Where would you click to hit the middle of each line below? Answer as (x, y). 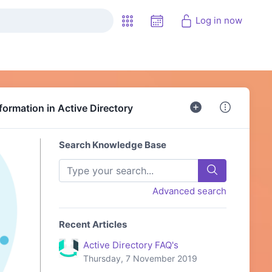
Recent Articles (93, 225)
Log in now (218, 21)
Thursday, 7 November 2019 (140, 259)
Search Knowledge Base (113, 145)
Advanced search (189, 191)
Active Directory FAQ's (131, 245)
